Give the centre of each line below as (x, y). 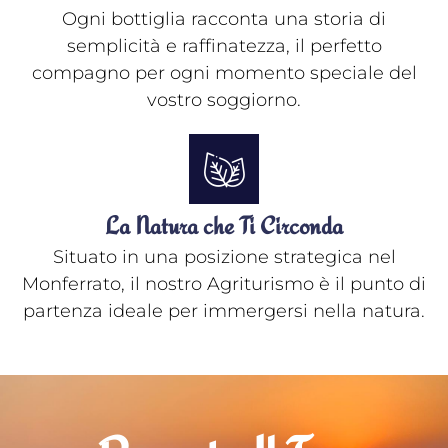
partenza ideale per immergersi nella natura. (224, 311)
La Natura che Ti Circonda (224, 226)
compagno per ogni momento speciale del (224, 73)
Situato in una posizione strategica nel (224, 257)
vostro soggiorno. (224, 100)
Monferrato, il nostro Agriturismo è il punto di (224, 284)
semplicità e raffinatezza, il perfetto (224, 46)
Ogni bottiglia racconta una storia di (224, 19)
